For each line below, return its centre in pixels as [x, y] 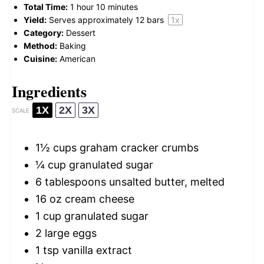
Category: [44, 33]
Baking [73, 46]
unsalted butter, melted [165, 182]
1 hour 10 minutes [104, 7]
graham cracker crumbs [138, 148]
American [77, 59]
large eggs [69, 233]
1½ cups [56, 148]
